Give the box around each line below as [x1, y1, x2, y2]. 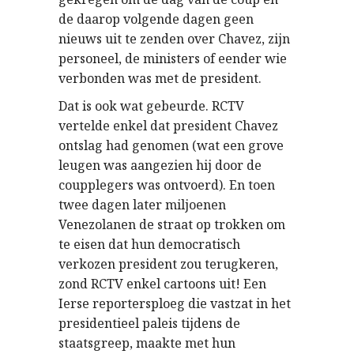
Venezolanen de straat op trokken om [58, 216, 285, 233]
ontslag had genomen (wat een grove [58, 137, 284, 154]
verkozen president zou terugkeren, [58, 255, 278, 273]
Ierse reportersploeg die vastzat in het [58, 295, 291, 312]
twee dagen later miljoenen [58, 196, 226, 213]
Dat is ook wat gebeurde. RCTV [58, 97, 244, 115]
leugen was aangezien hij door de [58, 156, 262, 174]
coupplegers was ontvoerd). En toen [58, 176, 275, 194]
